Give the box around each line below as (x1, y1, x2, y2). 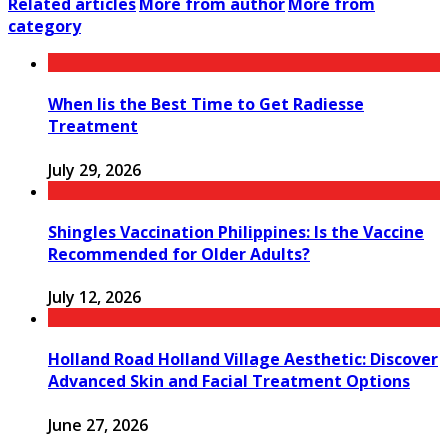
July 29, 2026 (48, 158, 141, 181)
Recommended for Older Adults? (48, 242, 310, 265)
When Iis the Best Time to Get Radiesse (48, 93, 364, 116)
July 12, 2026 (48, 286, 141, 309)
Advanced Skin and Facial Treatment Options (48, 370, 410, 393)
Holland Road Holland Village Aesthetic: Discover (48, 348, 438, 371)
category (8, 15, 81, 37)
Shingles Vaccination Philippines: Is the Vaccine (48, 220, 424, 243)
